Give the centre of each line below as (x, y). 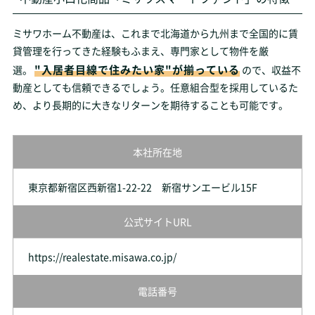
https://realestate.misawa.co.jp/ (102, 257)
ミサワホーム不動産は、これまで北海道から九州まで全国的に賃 (155, 33)
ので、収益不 (271, 70)
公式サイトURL (157, 221)
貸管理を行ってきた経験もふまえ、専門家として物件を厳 (140, 51)
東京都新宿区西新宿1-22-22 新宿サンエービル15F (142, 187)
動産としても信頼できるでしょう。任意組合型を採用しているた (155, 87)
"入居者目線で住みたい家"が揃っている (137, 69)
